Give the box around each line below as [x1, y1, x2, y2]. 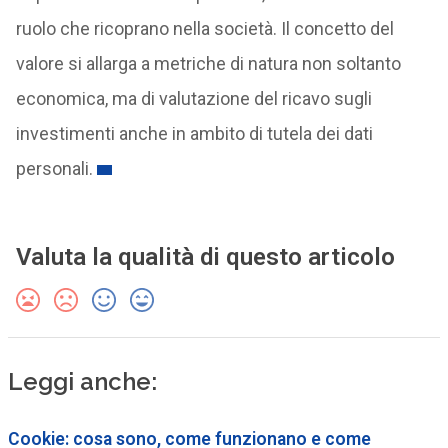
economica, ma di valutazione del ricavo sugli [15, 88, 372, 109]
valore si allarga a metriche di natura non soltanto [15, 53, 401, 74]
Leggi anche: [7, 367, 157, 396]
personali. [15, 158, 93, 179]
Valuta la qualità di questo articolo [15, 243, 395, 271]
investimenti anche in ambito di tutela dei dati [15, 123, 373, 144]
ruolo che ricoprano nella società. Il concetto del [15, 18, 394, 39]
